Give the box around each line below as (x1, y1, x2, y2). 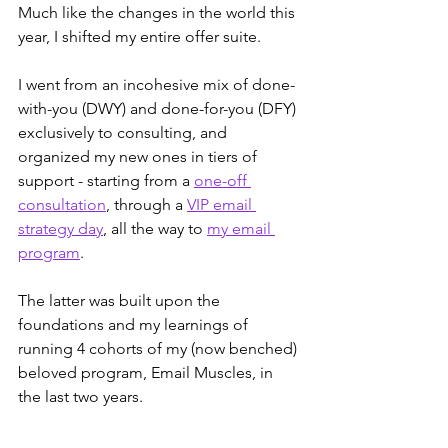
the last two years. (18, 386, 143, 406)
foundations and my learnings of (18, 314, 252, 334)
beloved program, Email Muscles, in (18, 362, 277, 382)
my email (207, 218, 275, 238)
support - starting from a (18, 170, 194, 190)
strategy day (18, 218, 103, 238)
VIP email (187, 194, 256, 214)
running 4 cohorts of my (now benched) (18, 338, 301, 358)
